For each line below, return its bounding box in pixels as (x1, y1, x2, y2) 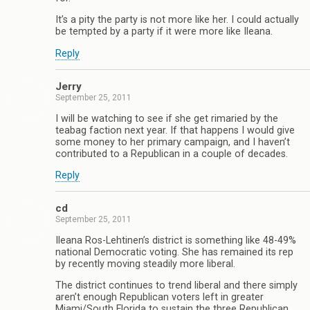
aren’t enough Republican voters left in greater (55, 291, 264, 304)
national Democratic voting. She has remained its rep (55, 246, 293, 258)
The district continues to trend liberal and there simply (55, 280, 298, 292)
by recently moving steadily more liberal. (55, 257, 235, 270)
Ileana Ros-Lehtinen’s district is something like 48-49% (55, 234, 296, 246)
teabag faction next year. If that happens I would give (55, 124, 295, 136)
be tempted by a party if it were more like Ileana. (55, 26, 273, 38)
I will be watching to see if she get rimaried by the (55, 112, 278, 125)
